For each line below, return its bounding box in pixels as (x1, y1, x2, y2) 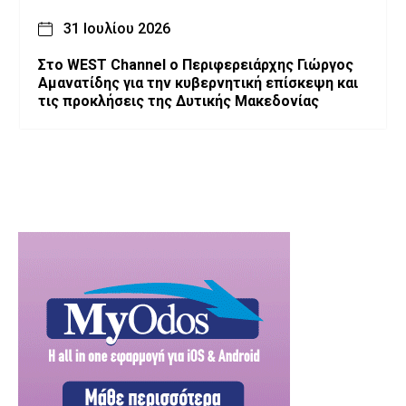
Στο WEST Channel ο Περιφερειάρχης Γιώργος (38, 56, 353, 74)
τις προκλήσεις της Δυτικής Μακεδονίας (38, 92, 319, 111)
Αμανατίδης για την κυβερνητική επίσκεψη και (38, 74, 358, 92)
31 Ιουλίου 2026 (63, 20, 170, 38)
